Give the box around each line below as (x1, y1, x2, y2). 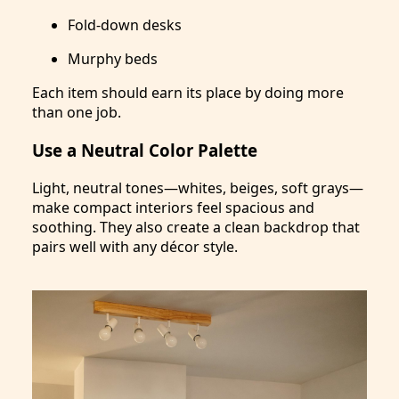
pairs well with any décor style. (32, 236, 238, 256)
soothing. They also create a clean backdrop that (32, 216, 360, 237)
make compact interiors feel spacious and (32, 197, 314, 217)
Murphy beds (68, 49, 158, 69)
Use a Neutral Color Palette (32, 138, 257, 161)
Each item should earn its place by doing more (32, 83, 344, 103)
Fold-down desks (68, 15, 182, 36)
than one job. (32, 102, 121, 123)
